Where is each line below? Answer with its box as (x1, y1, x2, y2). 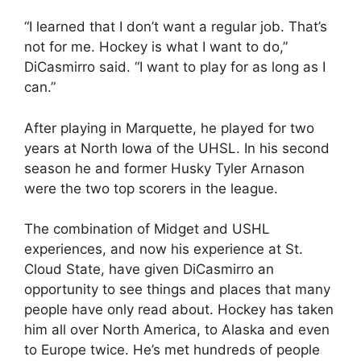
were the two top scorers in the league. (24, 180, 278, 197)
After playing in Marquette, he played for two (24, 119, 314, 136)
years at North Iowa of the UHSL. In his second (24, 139, 330, 156)
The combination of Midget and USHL (24, 221, 270, 237)
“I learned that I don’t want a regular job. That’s (24, 19, 327, 35)
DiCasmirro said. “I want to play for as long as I (24, 59, 326, 75)
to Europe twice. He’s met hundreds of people (24, 342, 320, 358)
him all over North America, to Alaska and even (24, 322, 330, 338)
